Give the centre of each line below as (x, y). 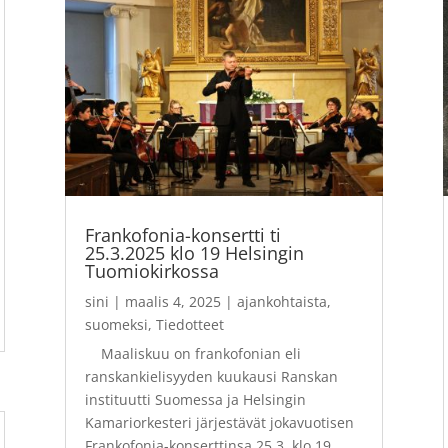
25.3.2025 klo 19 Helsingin (194, 253)
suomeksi (116, 325)
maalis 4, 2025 (172, 302)
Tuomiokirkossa (151, 271)
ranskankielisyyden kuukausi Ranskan (211, 377)
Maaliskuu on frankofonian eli (192, 354)
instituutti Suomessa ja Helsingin (195, 400)
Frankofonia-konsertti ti (182, 235)
